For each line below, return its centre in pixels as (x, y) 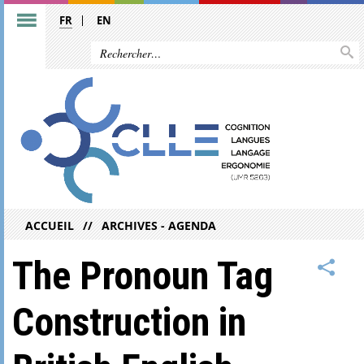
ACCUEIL (50, 225)
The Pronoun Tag (143, 275)
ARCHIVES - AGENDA (159, 225)
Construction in (129, 322)
